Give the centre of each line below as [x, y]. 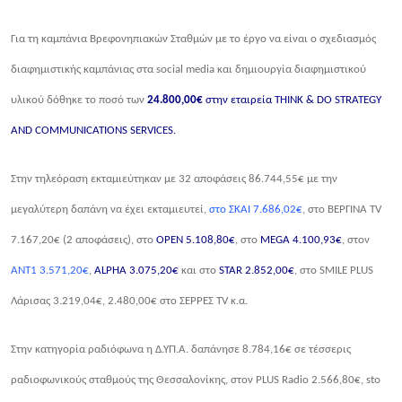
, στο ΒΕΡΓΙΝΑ [336, 210]
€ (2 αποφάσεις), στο [105, 240]
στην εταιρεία [240, 100]
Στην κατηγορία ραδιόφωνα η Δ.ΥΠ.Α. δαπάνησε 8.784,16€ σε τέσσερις [181, 350]
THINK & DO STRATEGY [328, 100]
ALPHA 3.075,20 [133, 271]
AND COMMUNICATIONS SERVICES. [93, 131]
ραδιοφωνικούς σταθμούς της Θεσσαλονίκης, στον [133, 380]
